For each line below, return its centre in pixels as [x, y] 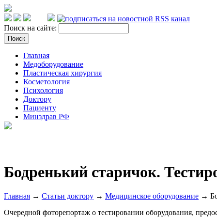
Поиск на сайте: [31, 28]
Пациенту [40, 108]
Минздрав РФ [46, 116]
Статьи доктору [68, 196]
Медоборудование [53, 64]
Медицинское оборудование [152, 196]
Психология [43, 90]
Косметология [46, 82]
